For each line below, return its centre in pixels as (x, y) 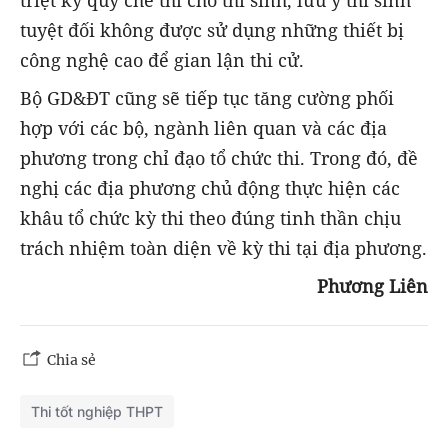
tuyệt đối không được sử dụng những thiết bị (212, 29)
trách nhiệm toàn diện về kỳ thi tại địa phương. (223, 248)
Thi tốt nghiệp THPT (97, 412)
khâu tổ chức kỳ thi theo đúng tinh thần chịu (210, 218)
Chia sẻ (71, 360)
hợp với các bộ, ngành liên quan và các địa (203, 128)
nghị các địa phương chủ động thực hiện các (210, 188)
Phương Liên (372, 286)
